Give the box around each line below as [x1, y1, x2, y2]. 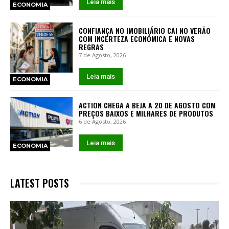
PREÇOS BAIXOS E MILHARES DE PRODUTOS [79, 108, 214, 119]
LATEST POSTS [10, 175, 69, 191]
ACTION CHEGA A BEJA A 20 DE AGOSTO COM [79, 100, 216, 111]
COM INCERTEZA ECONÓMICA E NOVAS [79, 33, 195, 44]
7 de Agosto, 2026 [79, 51, 126, 59]
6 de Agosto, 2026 [79, 118, 126, 126]
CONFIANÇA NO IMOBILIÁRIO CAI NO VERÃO [79, 25, 211, 36]
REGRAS [79, 41, 104, 53]
